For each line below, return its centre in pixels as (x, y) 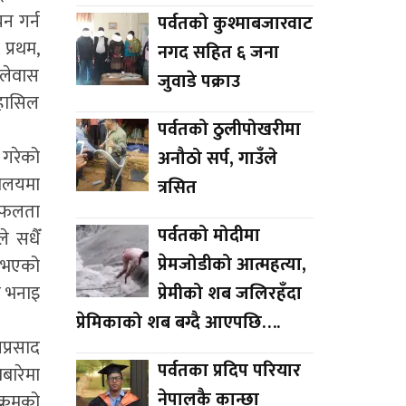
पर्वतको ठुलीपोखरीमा (229, 129)
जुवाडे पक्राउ (198, 81)
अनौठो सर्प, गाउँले (217, 158)
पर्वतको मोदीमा (208, 235)
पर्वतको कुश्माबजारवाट (235, 23)
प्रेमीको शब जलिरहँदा (229, 293)
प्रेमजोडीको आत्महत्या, (232, 264)
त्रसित (177, 187)
